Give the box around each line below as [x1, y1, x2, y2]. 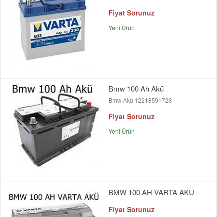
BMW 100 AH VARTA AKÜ [108, 187, 194, 198]
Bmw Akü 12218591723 [108, 96, 172, 105]
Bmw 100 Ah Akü [108, 83, 164, 94]
